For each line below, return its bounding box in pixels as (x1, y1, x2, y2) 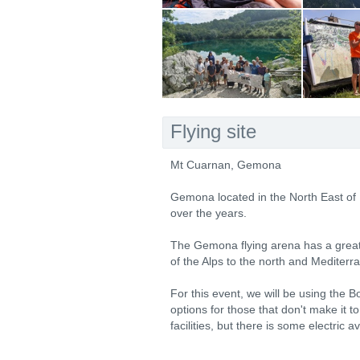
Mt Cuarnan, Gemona (170, 158, 281, 171)
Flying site (170, 121, 256, 142)
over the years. (170, 207, 247, 219)
